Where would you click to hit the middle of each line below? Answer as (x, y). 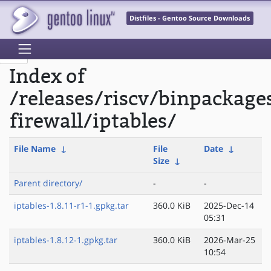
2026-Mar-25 (230, 240)
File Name (35, 149)
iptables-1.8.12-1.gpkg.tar (66, 240)
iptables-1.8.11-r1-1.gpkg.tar (71, 206)
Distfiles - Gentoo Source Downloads (190, 18)
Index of (47, 77)
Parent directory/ (48, 183)
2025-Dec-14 (229, 206)
